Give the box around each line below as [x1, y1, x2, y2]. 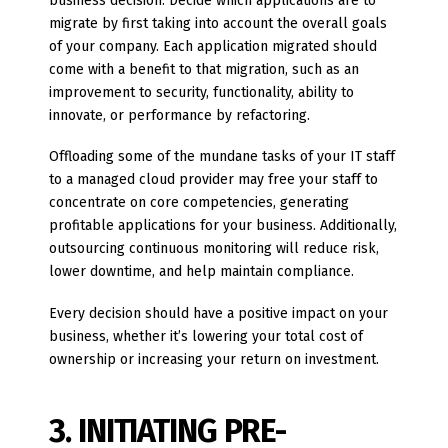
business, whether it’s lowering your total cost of [49, 327, 364, 345]
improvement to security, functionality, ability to [49, 84, 355, 102]
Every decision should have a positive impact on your [49, 304, 389, 322]
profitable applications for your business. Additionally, [49, 217, 398, 235]
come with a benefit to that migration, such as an [49, 61, 360, 79]
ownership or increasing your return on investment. [49, 350, 380, 368]
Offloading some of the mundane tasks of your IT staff [49, 148, 396, 166]
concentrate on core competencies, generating [49, 194, 350, 212]
